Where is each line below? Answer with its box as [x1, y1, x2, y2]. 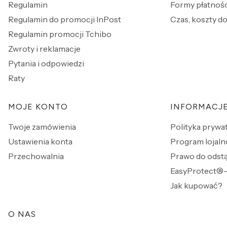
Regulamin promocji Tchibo [8, 28, 111, 39]
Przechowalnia [8, 150, 64, 161]
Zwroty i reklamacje [8, 43, 81, 54]
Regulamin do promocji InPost [8, 14, 121, 24]
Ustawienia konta [8, 136, 72, 146]
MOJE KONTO [8, 101, 68, 111]
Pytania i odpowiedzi [8, 58, 84, 68]
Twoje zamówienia [8, 121, 76, 132]
